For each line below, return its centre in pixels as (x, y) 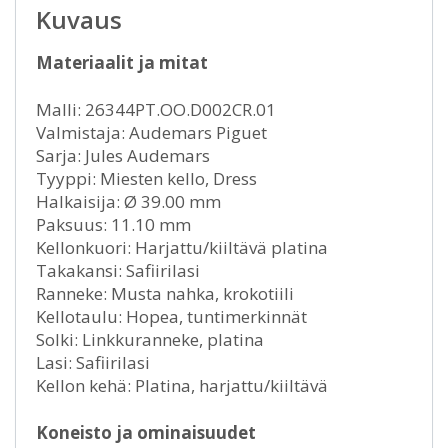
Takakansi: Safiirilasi (118, 270)
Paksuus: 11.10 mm (113, 224)
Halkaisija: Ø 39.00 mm (128, 201)
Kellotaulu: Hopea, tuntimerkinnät (171, 316)
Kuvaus (79, 19)
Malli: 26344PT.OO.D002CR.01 (156, 109)
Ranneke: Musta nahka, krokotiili (165, 293)
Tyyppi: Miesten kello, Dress (146, 178)
